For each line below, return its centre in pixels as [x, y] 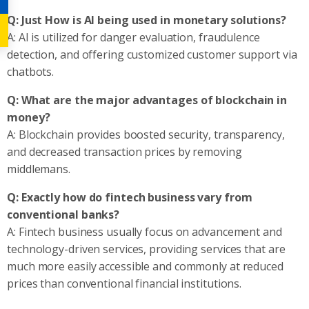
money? [29, 117]
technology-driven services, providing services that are [146, 249]
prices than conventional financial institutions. [124, 283]
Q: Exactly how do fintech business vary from [130, 197]
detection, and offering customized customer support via [152, 54]
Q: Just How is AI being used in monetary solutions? [147, 20]
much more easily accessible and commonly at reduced [145, 266]
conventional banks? [63, 214]
